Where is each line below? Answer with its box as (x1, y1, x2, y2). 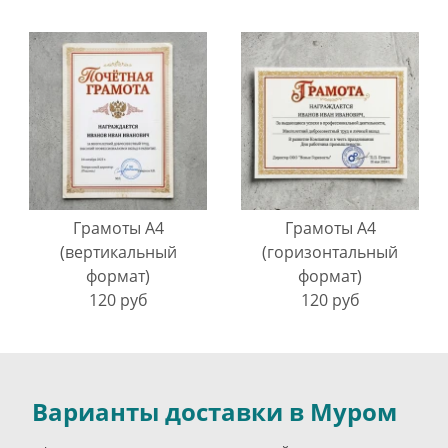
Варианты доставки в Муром (32, 394, 397, 428)
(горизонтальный (262, 240, 398, 263)
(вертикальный (59, 240, 177, 263)
